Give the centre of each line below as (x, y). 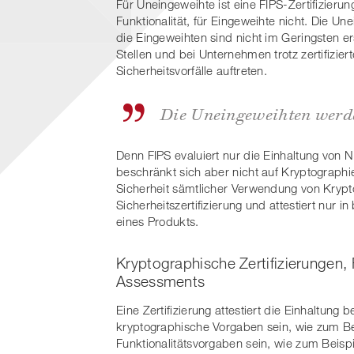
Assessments (161, 281)
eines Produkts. (158, 222)
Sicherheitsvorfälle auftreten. (192, 71)
